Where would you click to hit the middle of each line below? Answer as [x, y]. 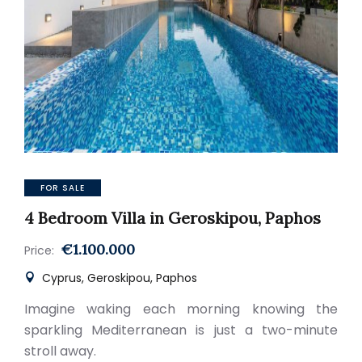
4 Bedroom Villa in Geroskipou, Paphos [173, 218]
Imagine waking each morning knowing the [181, 309]
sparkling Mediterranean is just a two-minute [181, 330]
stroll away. [60, 351]
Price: [39, 250]
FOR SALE [63, 188]
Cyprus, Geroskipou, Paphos [118, 278]
